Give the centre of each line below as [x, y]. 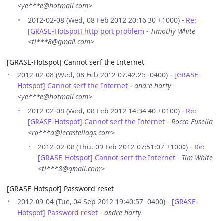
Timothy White [173, 31]
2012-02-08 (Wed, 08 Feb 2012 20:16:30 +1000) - [107, 20]
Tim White [197, 158]
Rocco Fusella [192, 122]
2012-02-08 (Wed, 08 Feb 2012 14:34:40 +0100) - [107, 111]
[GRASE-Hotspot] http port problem [86, 31]
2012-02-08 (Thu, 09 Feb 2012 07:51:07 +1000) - [116, 147]
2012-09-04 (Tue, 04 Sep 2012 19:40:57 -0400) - [94, 202]
